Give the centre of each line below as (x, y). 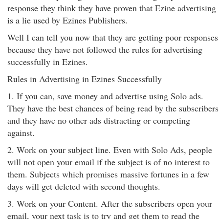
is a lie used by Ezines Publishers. (67, 20)
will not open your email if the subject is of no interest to (109, 162)
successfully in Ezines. (48, 62)
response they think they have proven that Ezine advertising (112, 8)
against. (21, 132)
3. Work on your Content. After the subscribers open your (110, 203)
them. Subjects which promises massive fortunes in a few (108, 174)
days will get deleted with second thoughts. (84, 186)
